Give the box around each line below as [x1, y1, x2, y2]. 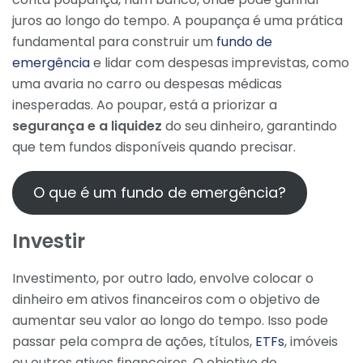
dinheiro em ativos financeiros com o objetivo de [12, 289, 320, 309]
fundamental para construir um [12, 32, 216, 51]
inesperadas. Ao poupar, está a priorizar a [12, 95, 277, 114]
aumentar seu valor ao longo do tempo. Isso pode [12, 310, 328, 330]
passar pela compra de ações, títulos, [12, 331, 255, 351]
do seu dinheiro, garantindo [162, 116, 337, 135]
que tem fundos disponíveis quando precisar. [12, 137, 296, 156]
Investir [12, 227, 85, 254]
